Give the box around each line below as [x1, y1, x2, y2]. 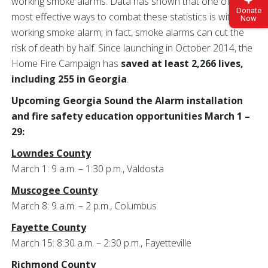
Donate [236, 5, 261, 15]
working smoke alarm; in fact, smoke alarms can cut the [11, 26, 244, 39]
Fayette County [11, 221, 86, 234]
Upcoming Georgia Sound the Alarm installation [11, 94, 243, 107]
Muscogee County [11, 184, 98, 197]
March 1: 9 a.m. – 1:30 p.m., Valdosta [11, 162, 164, 175]
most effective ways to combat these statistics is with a [11, 10, 243, 23]
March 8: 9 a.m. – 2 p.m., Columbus [11, 199, 157, 212]
